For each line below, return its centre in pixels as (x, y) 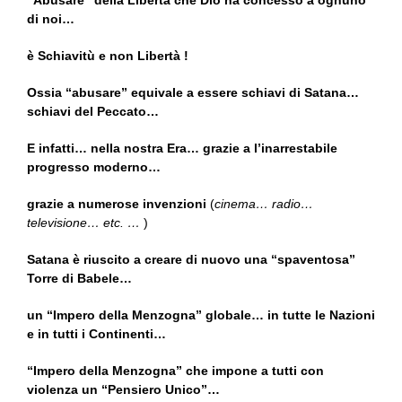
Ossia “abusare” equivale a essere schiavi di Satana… (193, 93)
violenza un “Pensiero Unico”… (123, 390)
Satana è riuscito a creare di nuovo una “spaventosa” (191, 260)
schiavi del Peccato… (93, 112)
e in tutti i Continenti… (96, 334)
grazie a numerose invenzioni (117, 204)
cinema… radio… (264, 204)
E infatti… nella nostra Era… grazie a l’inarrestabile (182, 149)
